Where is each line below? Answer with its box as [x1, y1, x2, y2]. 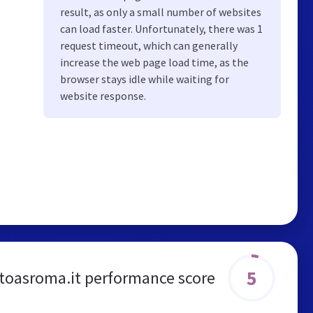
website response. [60, 89, 146, 103]
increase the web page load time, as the [60, 55, 249, 69]
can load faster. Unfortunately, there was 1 [60, 22, 263, 36]
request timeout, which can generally [60, 38, 238, 52]
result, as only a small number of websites [60, 5, 261, 19]
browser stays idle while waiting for [60, 72, 229, 86]
